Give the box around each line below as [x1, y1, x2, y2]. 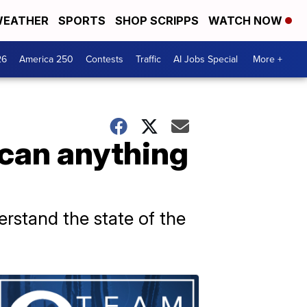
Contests [86, 52, 123, 66]
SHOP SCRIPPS [115, 14, 199, 27]
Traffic [136, 52, 161, 66]
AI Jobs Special [173, 52, 238, 66]
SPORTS [58, 14, 106, 27]
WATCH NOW [208, 14, 285, 27]
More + [253, 52, 282, 66]
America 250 [19, 52, 73, 66]
